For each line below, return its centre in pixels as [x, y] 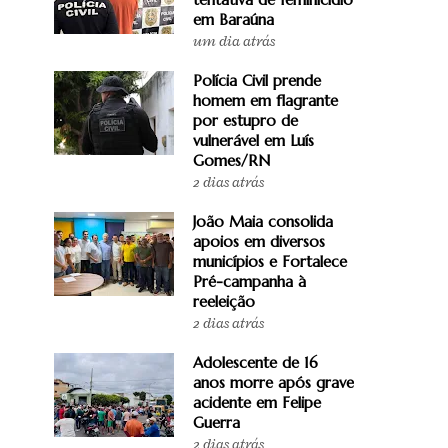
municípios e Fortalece [270, 261]
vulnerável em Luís [253, 140]
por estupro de [245, 120]
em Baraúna [233, 19]
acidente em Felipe [257, 402]
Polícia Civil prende [257, 80]
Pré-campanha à [249, 281]
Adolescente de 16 [255, 362]
